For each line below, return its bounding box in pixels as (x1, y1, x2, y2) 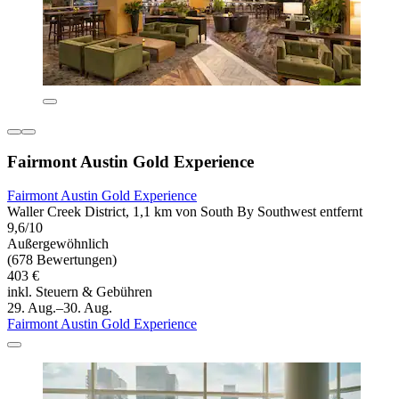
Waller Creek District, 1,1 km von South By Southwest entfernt (7, 204, 362, 220)
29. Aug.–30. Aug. (7, 300, 112, 316)
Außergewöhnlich (7, 236, 109, 252)
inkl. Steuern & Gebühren (7, 284, 152, 300)
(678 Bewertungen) (7, 252, 117, 268)
